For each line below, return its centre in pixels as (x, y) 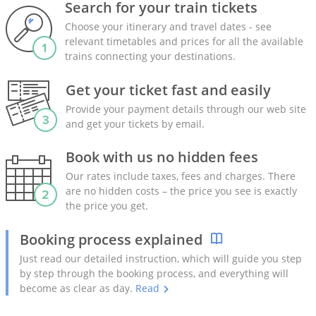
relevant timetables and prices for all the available (184, 41)
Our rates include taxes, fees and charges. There (181, 176)
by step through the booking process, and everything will (154, 273)
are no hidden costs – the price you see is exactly (181, 191)
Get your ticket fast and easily (168, 90)
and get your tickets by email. (135, 123)
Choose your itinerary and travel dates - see (168, 26)
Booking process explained (111, 239)
